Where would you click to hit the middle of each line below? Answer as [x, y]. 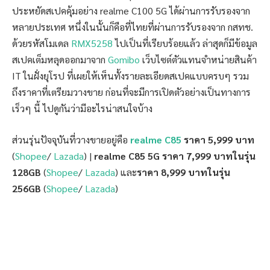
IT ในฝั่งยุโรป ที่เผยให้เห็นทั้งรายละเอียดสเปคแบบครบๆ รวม [130, 76]
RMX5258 [92, 43]
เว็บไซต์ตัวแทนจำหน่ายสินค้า [198, 60]
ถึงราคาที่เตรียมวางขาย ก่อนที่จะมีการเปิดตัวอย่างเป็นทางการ [131, 92]
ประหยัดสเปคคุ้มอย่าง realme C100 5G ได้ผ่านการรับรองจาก [131, 11]
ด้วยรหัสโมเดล [42, 43]
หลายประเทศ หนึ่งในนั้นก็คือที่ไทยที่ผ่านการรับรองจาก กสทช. [133, 27]
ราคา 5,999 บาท [218, 139]
